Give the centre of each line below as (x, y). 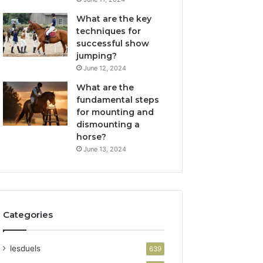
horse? (92, 136)
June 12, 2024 (105, 68)
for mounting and (115, 112)
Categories (28, 214)
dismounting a (108, 124)
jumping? (97, 55)
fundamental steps (118, 100)
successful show (113, 43)
